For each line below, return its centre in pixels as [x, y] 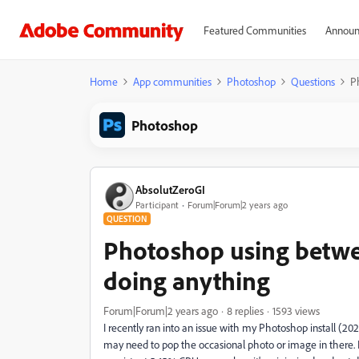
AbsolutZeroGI [170, 189]
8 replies [245, 311]
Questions [313, 81]
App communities [172, 81]
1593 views [296, 311]
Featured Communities [254, 30]
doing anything [187, 280]
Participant [157, 204]
